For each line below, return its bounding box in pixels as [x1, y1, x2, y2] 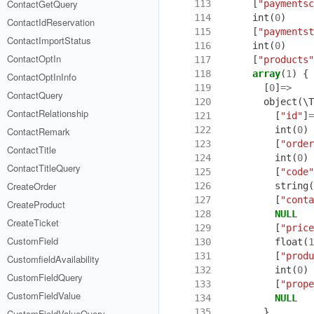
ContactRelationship [7, 107, 88, 120]
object [263, 95, 297, 107]
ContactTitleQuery [7, 161, 81, 175]
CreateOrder [7, 179, 56, 193]
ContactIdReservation [7, 15, 95, 29]
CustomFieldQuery [7, 271, 83, 284]
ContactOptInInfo [7, 70, 76, 83]
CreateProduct [7, 198, 65, 211]
